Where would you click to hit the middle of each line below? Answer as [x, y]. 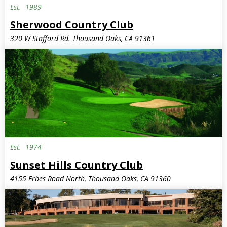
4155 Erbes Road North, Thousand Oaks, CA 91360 [90, 178]
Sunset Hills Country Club [77, 165]
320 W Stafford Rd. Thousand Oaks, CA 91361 [83, 38]
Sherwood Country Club [72, 24]
